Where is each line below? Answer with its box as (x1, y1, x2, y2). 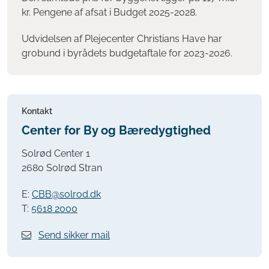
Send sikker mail (38, 229, 110, 241)
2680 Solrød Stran (22, 162, 102, 174)
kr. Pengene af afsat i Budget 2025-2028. (22, 6, 197, 18)
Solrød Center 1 (22, 148, 90, 160)
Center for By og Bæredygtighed (22, 122, 211, 138)
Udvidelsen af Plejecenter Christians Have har (22, 32, 222, 44)
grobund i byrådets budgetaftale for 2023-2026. (22, 47, 232, 59)
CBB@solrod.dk (32, 189, 101, 201)
